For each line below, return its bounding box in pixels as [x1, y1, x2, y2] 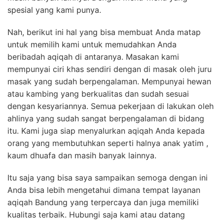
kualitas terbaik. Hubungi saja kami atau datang [7, 209, 185, 220]
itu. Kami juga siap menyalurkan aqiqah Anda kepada [7, 125, 205, 136]
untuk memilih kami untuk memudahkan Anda [7, 39, 177, 49]
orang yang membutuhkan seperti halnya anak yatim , [7, 138, 208, 148]
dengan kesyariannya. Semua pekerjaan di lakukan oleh [7, 101, 214, 111]
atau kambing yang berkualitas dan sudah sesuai [7, 88, 189, 99]
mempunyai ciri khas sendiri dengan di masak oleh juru [7, 64, 212, 74]
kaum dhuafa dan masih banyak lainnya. [7, 150, 156, 160]
